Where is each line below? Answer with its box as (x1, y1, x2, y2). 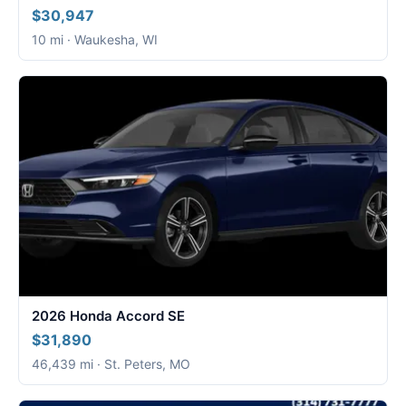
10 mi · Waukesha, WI (32, 31, 158, 47)
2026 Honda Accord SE (32, 307, 185, 325)
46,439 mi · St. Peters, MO (32, 356, 190, 372)
